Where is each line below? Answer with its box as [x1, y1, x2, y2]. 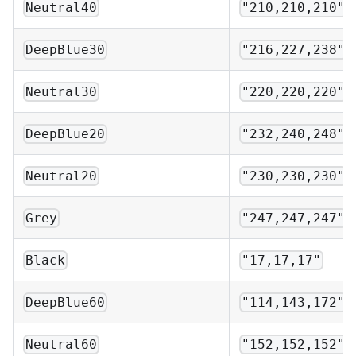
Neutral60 [25, 336, 98, 352]
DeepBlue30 [25, 41, 106, 57]
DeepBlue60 [25, 294, 106, 310]
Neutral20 [25, 168, 98, 184]
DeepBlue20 [25, 126, 106, 141]
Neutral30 [25, 83, 98, 99]
